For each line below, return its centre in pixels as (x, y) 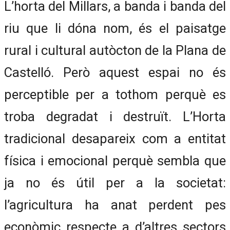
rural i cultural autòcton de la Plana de (115, 50)
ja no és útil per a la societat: (115, 183)
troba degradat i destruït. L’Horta (115, 116)
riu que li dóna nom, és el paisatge (115, 28)
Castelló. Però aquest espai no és (115, 72)
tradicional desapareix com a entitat (115, 138)
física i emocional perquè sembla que (115, 160)
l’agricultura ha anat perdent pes (115, 205)
